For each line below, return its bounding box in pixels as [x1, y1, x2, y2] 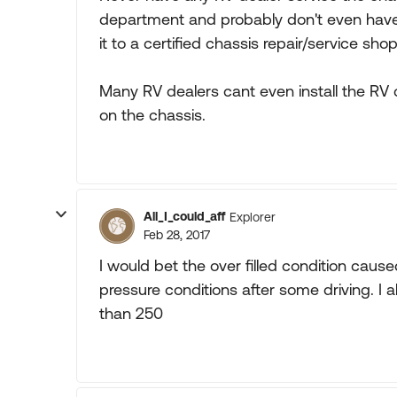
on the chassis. [99, 105, 206, 124]
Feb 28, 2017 [144, 228, 210, 242]
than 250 [99, 304, 163, 323]
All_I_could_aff [144, 209, 225, 223]
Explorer [230, 209, 276, 224]
